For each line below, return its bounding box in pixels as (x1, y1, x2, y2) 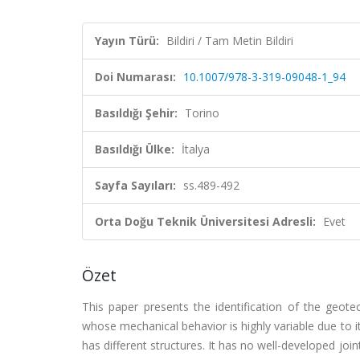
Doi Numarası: (95, 69, 176, 84)
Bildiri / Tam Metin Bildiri (166, 33, 293, 48)
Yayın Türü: (95, 33, 159, 48)
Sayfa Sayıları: (95, 178, 176, 193)
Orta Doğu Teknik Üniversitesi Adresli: (95, 214, 316, 229)
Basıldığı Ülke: (95, 141, 174, 157)
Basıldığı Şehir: (95, 105, 178, 121)
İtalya (182, 141, 210, 157)
